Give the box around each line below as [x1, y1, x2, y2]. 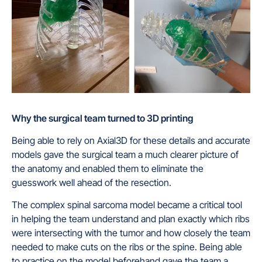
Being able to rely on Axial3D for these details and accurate [12, 135, 250, 146]
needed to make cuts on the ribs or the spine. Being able [12, 241, 242, 253]
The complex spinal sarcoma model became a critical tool [12, 199, 242, 211]
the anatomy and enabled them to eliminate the [12, 163, 204, 174]
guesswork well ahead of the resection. [12, 177, 171, 188]
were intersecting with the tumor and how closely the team [12, 227, 250, 239]
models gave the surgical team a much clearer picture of [12, 149, 239, 160]
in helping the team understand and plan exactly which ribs [12, 213, 250, 225]
